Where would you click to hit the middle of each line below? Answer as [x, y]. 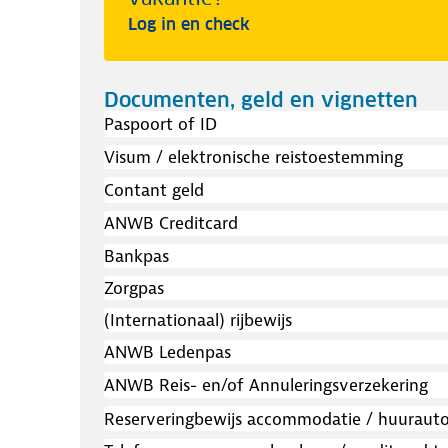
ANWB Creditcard [171, 223]
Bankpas [136, 256]
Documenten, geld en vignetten [261, 100]
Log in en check [189, 24]
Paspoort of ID [160, 124]
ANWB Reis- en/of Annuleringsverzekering [266, 384]
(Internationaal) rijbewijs [198, 320]
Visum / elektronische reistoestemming [253, 156]
